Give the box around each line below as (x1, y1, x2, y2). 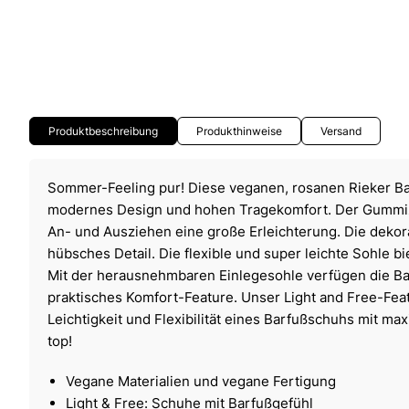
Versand (320, 123, 362, 138)
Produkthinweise (196, 123, 282, 138)
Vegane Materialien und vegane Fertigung (66, 372, 336, 390)
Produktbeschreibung (48, 123, 158, 138)
